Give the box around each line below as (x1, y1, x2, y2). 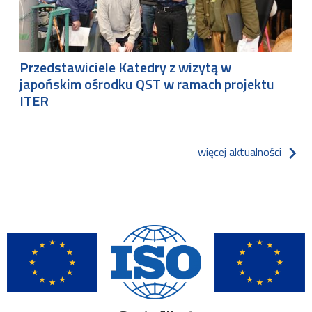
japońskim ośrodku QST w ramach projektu (19, 73, 274, 95)
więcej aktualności (198, 143, 281, 160)
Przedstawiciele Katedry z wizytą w (19, 56, 231, 79)
